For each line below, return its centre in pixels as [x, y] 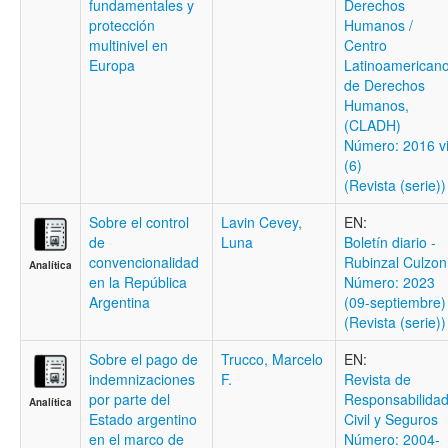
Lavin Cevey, [261, 222]
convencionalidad [144, 262]
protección [122, 25]
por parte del [129, 399]
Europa [112, 65]
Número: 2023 [389, 282]
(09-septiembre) [395, 302]
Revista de [377, 379]
